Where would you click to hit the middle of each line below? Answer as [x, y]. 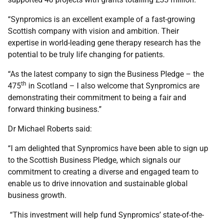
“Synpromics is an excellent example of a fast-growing [101, 19]
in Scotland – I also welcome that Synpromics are [113, 86]
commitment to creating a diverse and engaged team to [103, 172]
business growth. [37, 195]
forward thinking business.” [55, 109]
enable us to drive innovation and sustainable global [98, 184]
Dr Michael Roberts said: [50, 129]
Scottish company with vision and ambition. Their [93, 31]
